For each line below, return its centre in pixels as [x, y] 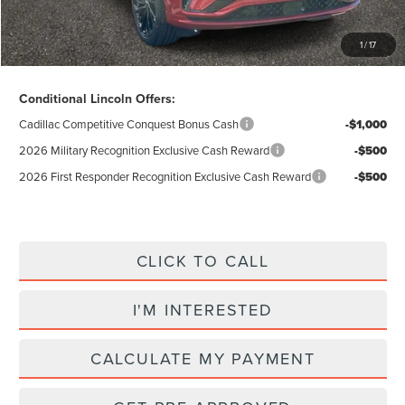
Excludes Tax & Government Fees [124, 18]
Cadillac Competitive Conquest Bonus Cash [128, 124]
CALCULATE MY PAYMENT [202, 359]
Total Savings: [53, 54]
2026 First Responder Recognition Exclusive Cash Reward [165, 177]
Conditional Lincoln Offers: [97, 99]
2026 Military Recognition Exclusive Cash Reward [144, 151]
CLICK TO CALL [202, 261]
